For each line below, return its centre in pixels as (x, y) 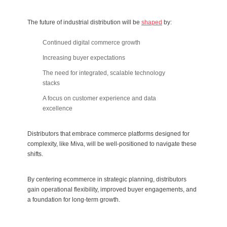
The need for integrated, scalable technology (104, 73)
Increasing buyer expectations (84, 58)
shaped (152, 23)
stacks (51, 83)
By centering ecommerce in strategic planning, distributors (107, 180)
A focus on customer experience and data (99, 99)
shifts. (35, 154)
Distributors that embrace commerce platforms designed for (108, 134)
